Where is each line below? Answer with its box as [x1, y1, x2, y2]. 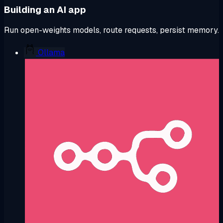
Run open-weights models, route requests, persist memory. [4, 25, 219, 36]
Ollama [36, 47, 65, 58]
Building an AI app [4, 3, 86, 16]
